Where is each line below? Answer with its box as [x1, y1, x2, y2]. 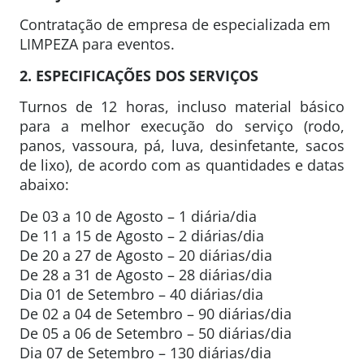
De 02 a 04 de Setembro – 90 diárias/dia [19, 303, 292, 323]
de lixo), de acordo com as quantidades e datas [19, 155, 344, 175]
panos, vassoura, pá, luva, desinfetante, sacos [19, 136, 344, 156]
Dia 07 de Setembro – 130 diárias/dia [19, 342, 271, 362]
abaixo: [19, 175, 69, 195]
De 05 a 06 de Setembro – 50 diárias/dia [19, 323, 292, 343]
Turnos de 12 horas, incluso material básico [19, 97, 344, 117]
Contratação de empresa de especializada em [19, 15, 331, 35]
